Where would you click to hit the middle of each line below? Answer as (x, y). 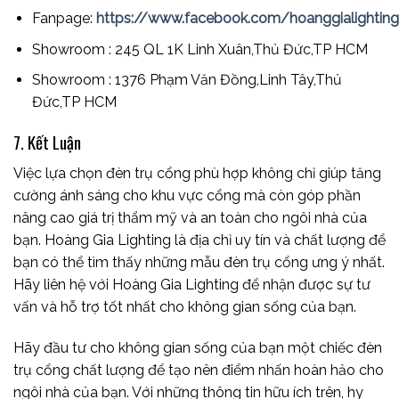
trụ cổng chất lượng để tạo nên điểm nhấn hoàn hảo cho (199, 370)
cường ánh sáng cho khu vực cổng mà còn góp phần (187, 195)
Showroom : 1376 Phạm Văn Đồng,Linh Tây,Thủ (187, 80)
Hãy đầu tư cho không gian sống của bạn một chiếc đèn (198, 347)
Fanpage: (64, 19)
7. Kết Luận (47, 142)
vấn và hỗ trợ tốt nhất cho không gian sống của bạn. (185, 306)
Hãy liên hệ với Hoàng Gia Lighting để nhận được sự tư (192, 284)
